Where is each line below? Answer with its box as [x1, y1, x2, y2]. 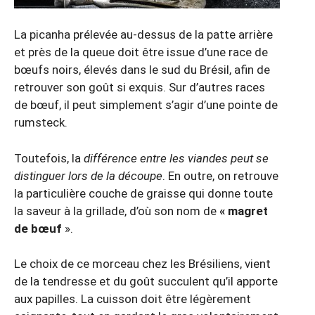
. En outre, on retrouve [162, 168, 278, 183]
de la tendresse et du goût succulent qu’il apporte [14, 274, 278, 289]
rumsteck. [14, 115, 67, 130]
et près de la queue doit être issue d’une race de [14, 45, 268, 60]
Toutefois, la [14, 150, 84, 165]
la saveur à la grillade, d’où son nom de [14, 203, 219, 218]
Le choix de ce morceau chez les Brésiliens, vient [14, 257, 271, 271]
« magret [219, 203, 268, 218]
